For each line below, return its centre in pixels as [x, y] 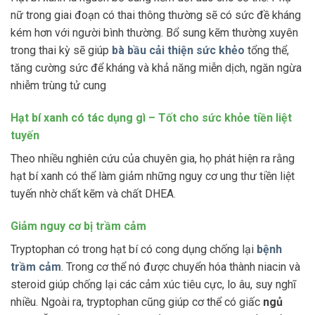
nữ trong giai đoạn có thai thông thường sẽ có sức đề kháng [156, 15]
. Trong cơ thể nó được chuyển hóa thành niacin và [181, 266]
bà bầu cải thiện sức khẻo [178, 51]
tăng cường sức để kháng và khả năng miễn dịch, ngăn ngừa [156, 68]
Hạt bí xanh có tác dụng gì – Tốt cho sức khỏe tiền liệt [151, 117]
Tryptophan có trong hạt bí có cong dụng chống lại [134, 249]
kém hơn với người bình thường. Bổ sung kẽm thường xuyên [154, 33]
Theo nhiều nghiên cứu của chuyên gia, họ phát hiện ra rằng [153, 158]
